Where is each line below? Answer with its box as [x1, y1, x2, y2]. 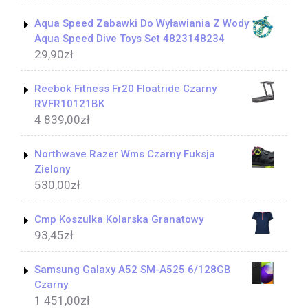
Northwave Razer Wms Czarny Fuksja [34, 148, 215, 161]
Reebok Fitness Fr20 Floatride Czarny [34, 82, 217, 96]
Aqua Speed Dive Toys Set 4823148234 [34, 32, 225, 45]
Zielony [34, 163, 70, 176]
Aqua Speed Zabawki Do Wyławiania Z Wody [34, 17, 249, 30]
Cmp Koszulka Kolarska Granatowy [34, 213, 203, 226]
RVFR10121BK [34, 98, 104, 111]
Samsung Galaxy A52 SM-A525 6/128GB [34, 263, 231, 276]
